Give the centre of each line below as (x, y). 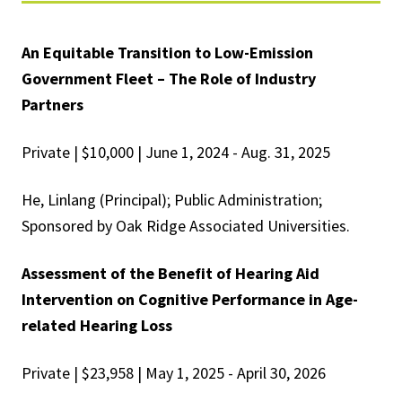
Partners (52, 105)
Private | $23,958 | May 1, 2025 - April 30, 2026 (174, 373)
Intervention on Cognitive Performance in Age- (190, 300)
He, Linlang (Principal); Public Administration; (172, 200)
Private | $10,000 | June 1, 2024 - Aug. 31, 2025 (176, 153)
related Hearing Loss (97, 326)
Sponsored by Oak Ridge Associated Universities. (186, 226)
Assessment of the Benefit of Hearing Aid (170, 274)
